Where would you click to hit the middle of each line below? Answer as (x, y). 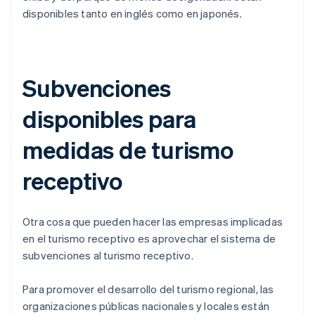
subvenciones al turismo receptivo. (108, 256)
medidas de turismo (128, 150)
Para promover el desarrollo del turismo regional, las (148, 289)
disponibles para (110, 119)
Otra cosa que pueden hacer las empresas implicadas (153, 222)
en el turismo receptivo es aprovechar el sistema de (149, 239)
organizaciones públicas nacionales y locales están (146, 306)
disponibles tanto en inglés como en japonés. (132, 14)
